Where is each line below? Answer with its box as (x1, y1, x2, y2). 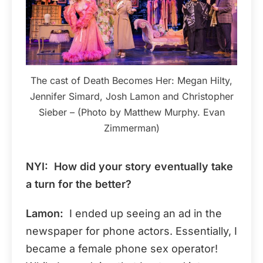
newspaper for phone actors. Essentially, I (26, 224, 237, 237)
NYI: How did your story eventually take (26, 160, 233, 173)
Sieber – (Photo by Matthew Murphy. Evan (38, 106, 225, 118)
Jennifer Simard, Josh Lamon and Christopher (29, 90, 234, 102)
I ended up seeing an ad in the (63, 207, 222, 220)
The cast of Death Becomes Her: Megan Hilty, (31, 74, 232, 86)
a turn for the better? (26, 177, 131, 190)
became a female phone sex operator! (26, 242, 218, 255)
